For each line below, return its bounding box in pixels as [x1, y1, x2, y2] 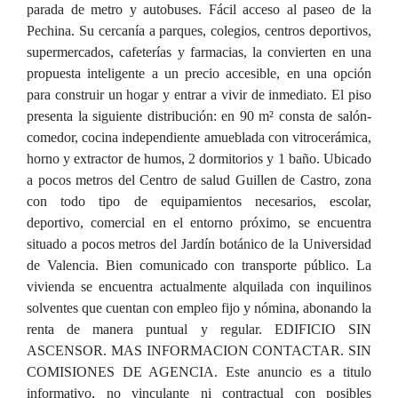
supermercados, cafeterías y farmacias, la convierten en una [27, 44, 371, 60]
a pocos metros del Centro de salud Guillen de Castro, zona [27, 172, 371, 187]
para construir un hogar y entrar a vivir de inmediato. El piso [27, 87, 371, 102]
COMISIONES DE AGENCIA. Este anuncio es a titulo [27, 364, 371, 379]
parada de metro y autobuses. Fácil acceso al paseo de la [27, 2, 371, 17]
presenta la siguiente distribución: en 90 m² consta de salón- [27, 108, 371, 123]
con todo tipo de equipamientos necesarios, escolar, [27, 194, 371, 209]
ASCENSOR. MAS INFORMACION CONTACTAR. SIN [27, 343, 371, 358]
